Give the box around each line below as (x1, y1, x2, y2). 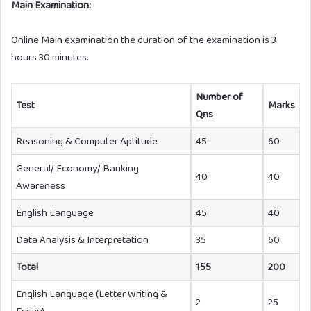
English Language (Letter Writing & (16, 285, 167, 301)
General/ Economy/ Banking (16, 160, 139, 176)
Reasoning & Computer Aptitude (16, 133, 158, 149)
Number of (196, 88, 243, 104)
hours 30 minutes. (11, 49, 89, 65)
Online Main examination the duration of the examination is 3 (11, 31, 276, 47)
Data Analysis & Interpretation (16, 231, 149, 247)
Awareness (16, 177, 65, 193)
